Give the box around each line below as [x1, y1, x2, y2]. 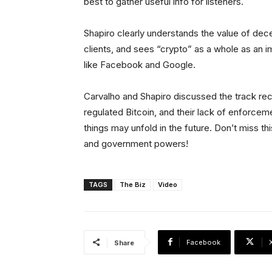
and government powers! [84, 137, 188, 149]
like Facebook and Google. [84, 58, 195, 70]
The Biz [120, 180, 146, 189]
